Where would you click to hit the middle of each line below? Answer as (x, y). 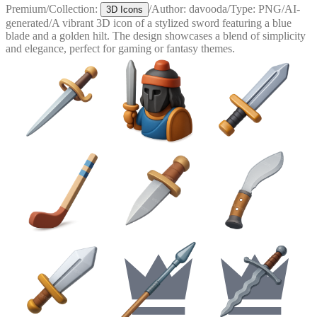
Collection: (73, 8)
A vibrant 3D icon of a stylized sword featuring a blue (172, 23)
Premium (26, 8)
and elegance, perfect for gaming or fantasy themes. (120, 48)
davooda (208, 8)
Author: (170, 8)
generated (27, 23)
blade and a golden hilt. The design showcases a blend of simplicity (156, 35)
